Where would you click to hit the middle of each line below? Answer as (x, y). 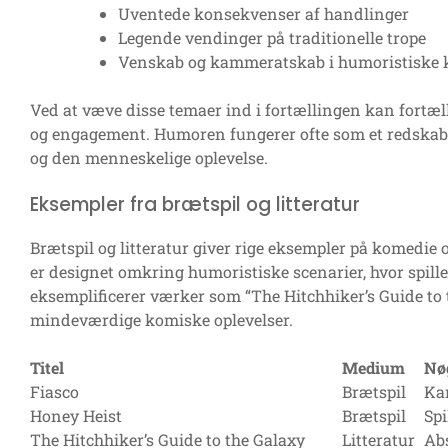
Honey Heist (76, 416)
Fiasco (54, 392)
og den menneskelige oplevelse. (149, 158)
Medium (373, 368)
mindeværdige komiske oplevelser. (161, 320)
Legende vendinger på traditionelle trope (272, 38)
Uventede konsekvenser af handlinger (263, 14)
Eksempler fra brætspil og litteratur (195, 205)
